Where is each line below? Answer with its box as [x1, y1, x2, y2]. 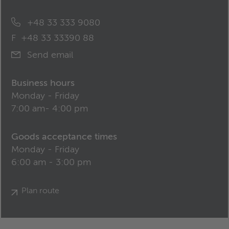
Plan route [21, 187, 59, 195]
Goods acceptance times [11, 132, 117, 142]
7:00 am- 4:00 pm [11, 104, 88, 113]
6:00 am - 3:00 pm [11, 158, 91, 167]
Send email [25, 51, 73, 60]
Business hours [11, 79, 75, 88]
